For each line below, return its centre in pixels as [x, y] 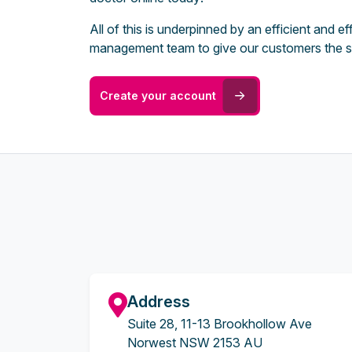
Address [159, 302]
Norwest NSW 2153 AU [195, 343]
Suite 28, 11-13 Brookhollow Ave [220, 324]
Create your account [158, 95]
